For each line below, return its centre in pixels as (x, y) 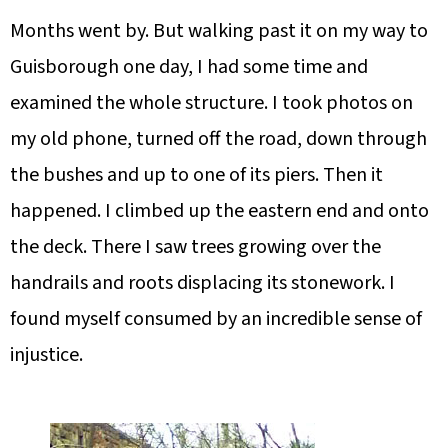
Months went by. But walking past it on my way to (219, 31)
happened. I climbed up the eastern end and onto (219, 211)
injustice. (46, 355)
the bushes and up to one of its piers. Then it (196, 175)
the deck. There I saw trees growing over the (195, 247)
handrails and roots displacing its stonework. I (202, 283)
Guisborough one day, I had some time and (189, 67)
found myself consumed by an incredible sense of (216, 319)
